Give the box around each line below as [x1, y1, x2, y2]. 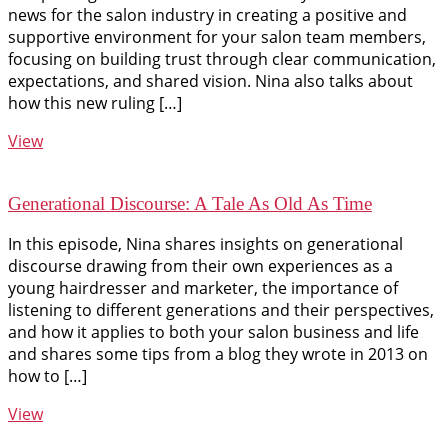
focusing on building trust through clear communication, [8, 48, 436, 70]
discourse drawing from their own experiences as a [8, 255, 393, 278]
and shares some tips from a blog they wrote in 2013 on [8, 343, 428, 366]
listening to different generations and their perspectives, [8, 299, 434, 322]
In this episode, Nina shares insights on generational [8, 233, 403, 256]
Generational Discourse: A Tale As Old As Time [8, 192, 372, 214]
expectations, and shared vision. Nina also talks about [8, 70, 413, 92]
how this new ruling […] [8, 92, 182, 114]
